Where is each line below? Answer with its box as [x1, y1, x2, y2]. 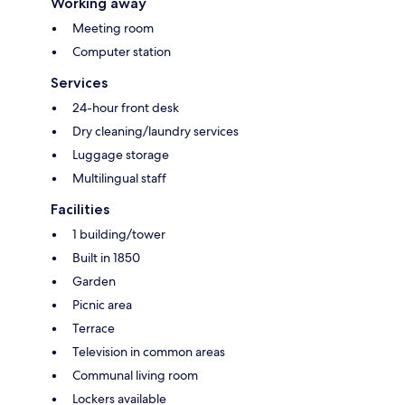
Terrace [72, 320, 115, 337]
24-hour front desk [72, 99, 179, 117]
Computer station [72, 43, 171, 61]
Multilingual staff [72, 170, 166, 187]
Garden [72, 273, 116, 290]
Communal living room [72, 367, 198, 384]
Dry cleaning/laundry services [72, 123, 239, 140]
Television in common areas [72, 344, 225, 361]
